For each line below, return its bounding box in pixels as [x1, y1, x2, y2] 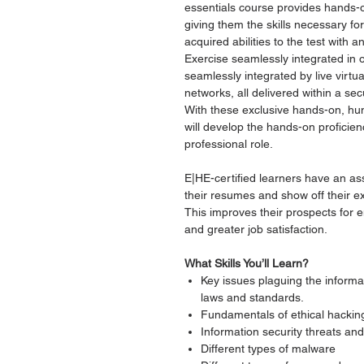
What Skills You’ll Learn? [184, 257, 309, 270]
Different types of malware [201, 342, 336, 355]
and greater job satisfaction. [184, 223, 327, 236]
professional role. [184, 137, 273, 150]
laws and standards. [201, 291, 304, 304]
